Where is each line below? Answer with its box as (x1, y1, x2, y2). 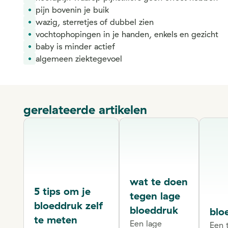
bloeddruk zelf (34, 198, 103, 212)
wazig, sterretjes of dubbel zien (36, 17, 154, 27)
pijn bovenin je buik (36, 5, 109, 15)
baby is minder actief (36, 41, 115, 51)
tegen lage (129, 189, 180, 203)
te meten (34, 213, 77, 226)
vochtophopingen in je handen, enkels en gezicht (36, 29, 218, 39)
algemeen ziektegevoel (36, 53, 122, 64)
